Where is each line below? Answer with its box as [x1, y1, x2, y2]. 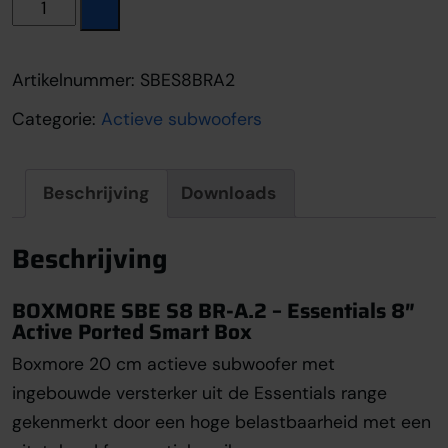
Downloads [181, 181, 277, 204]
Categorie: [12, 107, 101, 130]
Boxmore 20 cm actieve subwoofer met [12, 352, 335, 375]
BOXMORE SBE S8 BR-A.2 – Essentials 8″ [12, 293, 415, 327]
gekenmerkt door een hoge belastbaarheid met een [12, 410, 431, 433]
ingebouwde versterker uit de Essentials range [12, 381, 387, 404]
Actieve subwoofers [101, 107, 262, 130]
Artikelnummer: [12, 68, 140, 91]
